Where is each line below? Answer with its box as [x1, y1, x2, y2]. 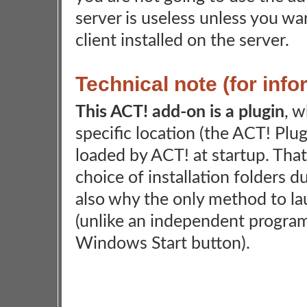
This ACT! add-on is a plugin [75, 103, 284, 121]
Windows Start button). [75, 235, 250, 252]
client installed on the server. [75, 32, 289, 49]
